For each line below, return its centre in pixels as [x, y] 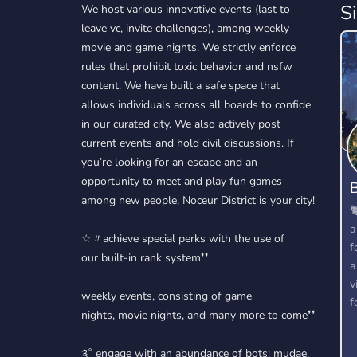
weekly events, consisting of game [167, 296]
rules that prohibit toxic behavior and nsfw [187, 67]
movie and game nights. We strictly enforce [188, 47]
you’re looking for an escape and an [169, 162]
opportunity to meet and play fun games [182, 181]
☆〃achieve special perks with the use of [183, 239]
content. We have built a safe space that [180, 86]
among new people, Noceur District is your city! [198, 200]
